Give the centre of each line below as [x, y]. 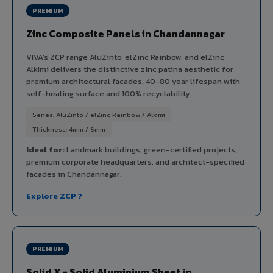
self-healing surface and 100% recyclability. [109, 93]
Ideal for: [45, 149]
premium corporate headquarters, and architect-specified [135, 161]
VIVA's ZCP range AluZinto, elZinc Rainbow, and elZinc [125, 57]
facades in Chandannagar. [74, 174]
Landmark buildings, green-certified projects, [151, 149]
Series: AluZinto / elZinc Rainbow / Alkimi [99, 114]
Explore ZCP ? [54, 196]
